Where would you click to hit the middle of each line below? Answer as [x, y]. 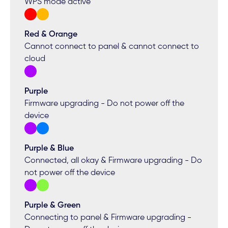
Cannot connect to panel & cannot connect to [112, 47]
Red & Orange [51, 35]
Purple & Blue [49, 149]
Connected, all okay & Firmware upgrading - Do [113, 161]
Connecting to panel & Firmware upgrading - [108, 218]
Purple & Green [53, 206]
